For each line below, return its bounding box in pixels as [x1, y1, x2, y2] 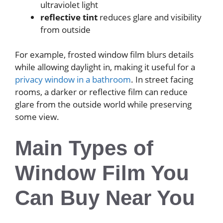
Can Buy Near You [15, 186, 195, 210]
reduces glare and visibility [98, 11, 202, 23]
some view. [15, 111, 59, 123]
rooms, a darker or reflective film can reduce [15, 86, 188, 98]
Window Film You [15, 161, 189, 185]
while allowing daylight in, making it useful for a [15, 61, 195, 73]
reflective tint [40, 11, 98, 23]
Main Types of [15, 136, 153, 160]
